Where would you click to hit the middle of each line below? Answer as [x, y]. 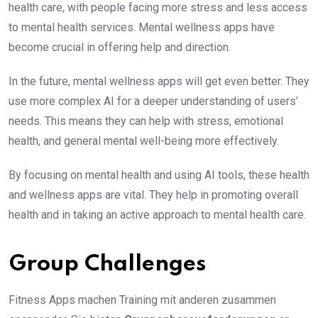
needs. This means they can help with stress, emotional [146, 121]
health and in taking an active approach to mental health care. [157, 214]
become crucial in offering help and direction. [120, 47]
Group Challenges [107, 264]
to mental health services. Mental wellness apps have [142, 27]
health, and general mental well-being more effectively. [144, 141]
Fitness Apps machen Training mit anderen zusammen [142, 300]
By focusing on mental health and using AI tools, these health [159, 175]
